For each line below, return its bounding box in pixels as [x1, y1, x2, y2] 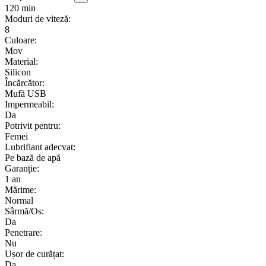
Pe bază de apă [5, 152, 61, 163]
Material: [5, 56, 38, 66]
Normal [5, 195, 33, 205]
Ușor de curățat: [5, 248, 64, 259]
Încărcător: [5, 77, 45, 88]
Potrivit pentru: [5, 120, 61, 131]
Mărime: [5, 184, 36, 195]
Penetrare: [5, 227, 42, 237]
